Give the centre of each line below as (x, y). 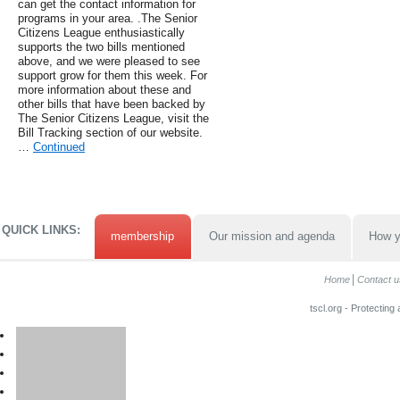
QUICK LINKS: (41, 230)
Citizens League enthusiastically (101, 33)
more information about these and (104, 90)
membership (143, 237)
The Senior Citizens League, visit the (113, 119)
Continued (59, 147)
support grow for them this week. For (112, 76)
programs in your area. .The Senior (108, 19)
